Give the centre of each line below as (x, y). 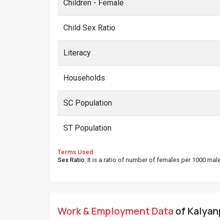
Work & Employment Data (115, 211)
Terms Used (75, 152)
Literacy (77, 53)
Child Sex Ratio (89, 28)
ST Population (87, 128)
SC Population (88, 103)
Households (84, 78)
